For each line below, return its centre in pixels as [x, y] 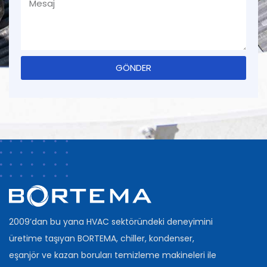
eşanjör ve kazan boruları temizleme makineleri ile [113, 255]
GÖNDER [133, 68]
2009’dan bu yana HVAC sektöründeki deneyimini [111, 221]
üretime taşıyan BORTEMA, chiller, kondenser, [102, 238]
